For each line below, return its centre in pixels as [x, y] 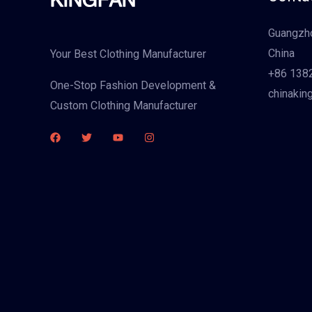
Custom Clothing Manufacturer [124, 106]
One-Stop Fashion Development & [133, 85]
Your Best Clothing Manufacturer [128, 54]
